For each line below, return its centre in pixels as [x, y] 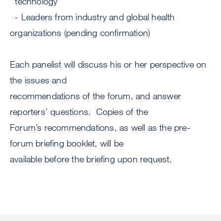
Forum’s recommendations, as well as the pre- [100, 128]
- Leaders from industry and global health [92, 17]
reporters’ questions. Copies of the [79, 112]
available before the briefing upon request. [91, 159]
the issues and [38, 80]
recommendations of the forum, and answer [96, 96]
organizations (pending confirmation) [80, 33]
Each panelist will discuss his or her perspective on [108, 64]
